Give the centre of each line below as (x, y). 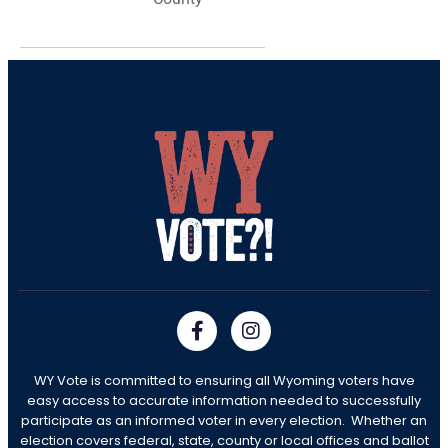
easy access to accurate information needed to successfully (224, 400)
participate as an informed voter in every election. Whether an (224, 420)
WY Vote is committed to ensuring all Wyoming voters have (224, 380)
